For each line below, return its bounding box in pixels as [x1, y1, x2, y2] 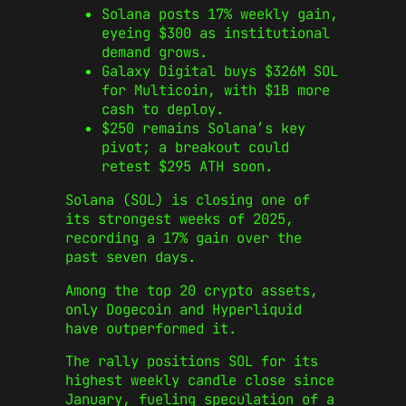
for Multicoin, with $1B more [101, 81, 330, 101]
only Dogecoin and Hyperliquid [65, 299, 302, 319]
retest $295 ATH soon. [101, 157, 273, 177]
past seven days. [65, 247, 196, 267]
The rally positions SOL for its [65, 352, 318, 372]
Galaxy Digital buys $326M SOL [101, 62, 338, 82]
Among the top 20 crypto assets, [65, 280, 318, 300]
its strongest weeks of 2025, [65, 209, 294, 229]
